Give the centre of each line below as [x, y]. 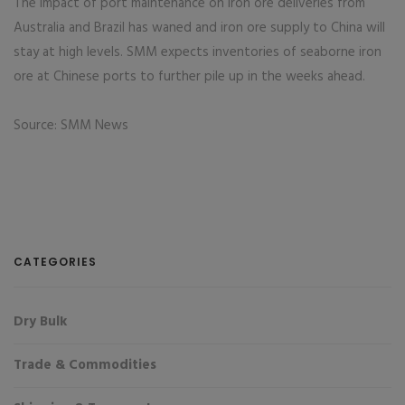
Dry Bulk [40, 322]
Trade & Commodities [85, 365]
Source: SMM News [71, 126]
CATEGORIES [55, 262]
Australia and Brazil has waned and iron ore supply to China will [199, 28]
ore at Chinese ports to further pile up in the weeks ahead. [189, 77]
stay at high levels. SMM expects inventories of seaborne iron [198, 52]
